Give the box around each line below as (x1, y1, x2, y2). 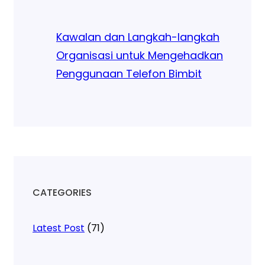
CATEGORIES (33, 185, 92, 199)
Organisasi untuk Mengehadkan (56, 47, 223, 63)
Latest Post (33, 221, 85, 235)
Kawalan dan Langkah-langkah (56, 29, 219, 44)
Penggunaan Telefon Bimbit (56, 66, 202, 81)
